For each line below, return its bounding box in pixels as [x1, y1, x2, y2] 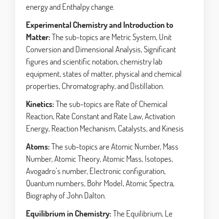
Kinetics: [26, 98, 54, 110]
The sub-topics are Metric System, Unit [50, 31, 172, 43]
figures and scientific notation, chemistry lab [26, 56, 162, 67]
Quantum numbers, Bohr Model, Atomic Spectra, [26, 177, 175, 189]
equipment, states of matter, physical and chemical [26, 68, 182, 80]
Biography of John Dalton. [26, 190, 106, 201]
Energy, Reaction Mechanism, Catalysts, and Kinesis [26, 123, 184, 134]
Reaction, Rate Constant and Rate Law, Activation [26, 110, 175, 122]
